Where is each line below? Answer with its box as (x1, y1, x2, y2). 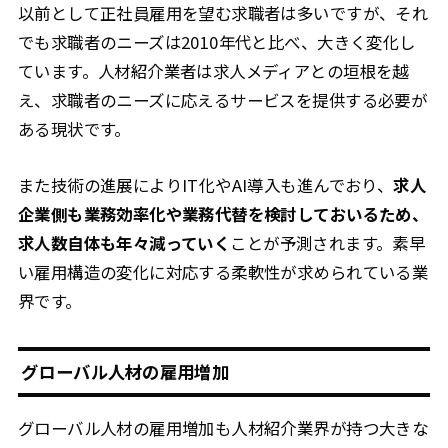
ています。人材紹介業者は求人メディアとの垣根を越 (17, 59, 409, 84)
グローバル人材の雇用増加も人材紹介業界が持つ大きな (17, 416, 429, 441)
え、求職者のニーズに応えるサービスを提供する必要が (17, 88, 428, 113)
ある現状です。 (17, 117, 131, 142)
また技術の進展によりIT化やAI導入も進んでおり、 (17, 172, 394, 197)
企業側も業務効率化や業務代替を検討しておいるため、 (17, 201, 429, 226)
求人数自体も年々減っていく (17, 230, 231, 255)
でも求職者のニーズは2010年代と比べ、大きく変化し (17, 30, 416, 55)
